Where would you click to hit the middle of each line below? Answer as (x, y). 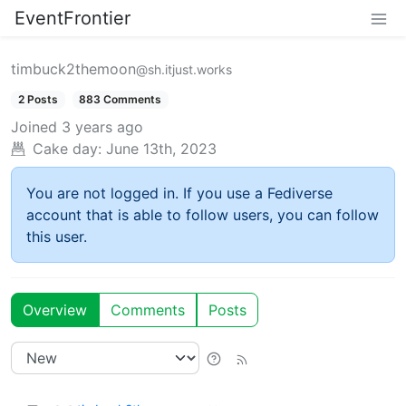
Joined (34, 127)
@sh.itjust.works (184, 69)
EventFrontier (72, 18)
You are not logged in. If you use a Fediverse (179, 193)
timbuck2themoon (73, 69)
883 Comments (121, 99)
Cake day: (67, 149)
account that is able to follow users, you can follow (203, 215)
